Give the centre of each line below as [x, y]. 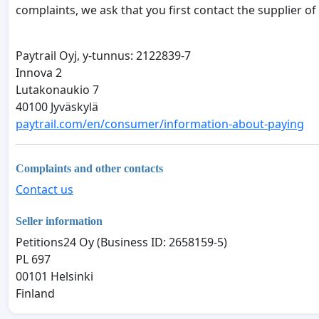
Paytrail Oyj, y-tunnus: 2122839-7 [103, 56]
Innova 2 [39, 73]
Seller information [59, 221]
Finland [35, 293]
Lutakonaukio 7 [57, 90]
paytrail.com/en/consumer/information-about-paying [160, 124]
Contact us [45, 189]
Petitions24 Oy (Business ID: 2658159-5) [121, 242]
